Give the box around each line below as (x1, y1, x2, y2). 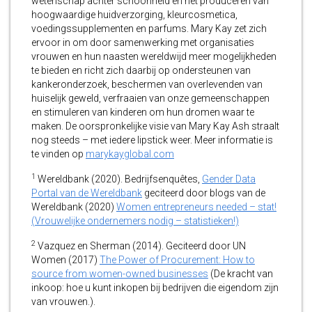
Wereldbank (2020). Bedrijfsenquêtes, (36, 173, 202, 185)
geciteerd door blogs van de (142, 187, 265, 199)
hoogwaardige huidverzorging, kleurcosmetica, (31, 9, 237, 21)
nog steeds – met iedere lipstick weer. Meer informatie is (31, 134, 273, 146)
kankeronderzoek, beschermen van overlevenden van (31, 79, 263, 91)
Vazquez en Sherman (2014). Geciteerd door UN (36, 240, 246, 252)
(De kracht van (208, 268, 273, 280)
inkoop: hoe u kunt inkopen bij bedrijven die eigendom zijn (31, 282, 279, 294)
